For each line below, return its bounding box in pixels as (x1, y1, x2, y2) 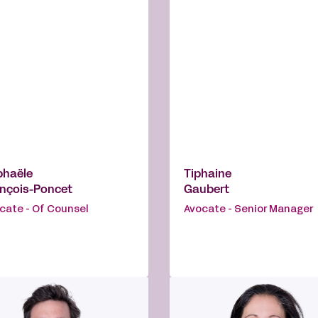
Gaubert (184, 185, 229, 196)
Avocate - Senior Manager (184, 205, 313, 215)
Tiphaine (184, 170, 231, 180)
